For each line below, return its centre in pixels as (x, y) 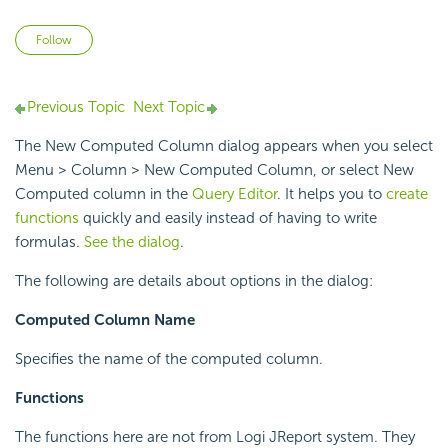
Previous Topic (76, 107)
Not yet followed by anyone (186, 36)
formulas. (49, 242)
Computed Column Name (105, 320)
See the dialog (132, 242)
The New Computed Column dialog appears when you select (224, 146)
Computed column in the (103, 194)
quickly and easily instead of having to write (228, 218)
